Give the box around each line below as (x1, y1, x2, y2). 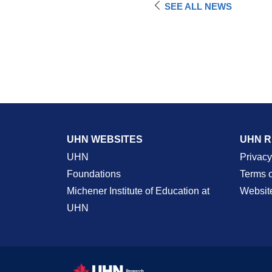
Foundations (66, 169, 121, 179)
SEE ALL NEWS (165, 1, 233, 12)
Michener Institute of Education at (66, 186, 209, 196)
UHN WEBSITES (66, 134, 143, 144)
